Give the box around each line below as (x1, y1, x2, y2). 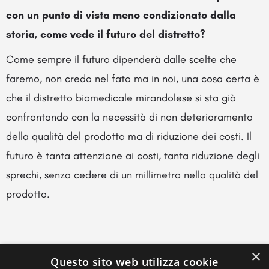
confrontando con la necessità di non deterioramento (6, 110, 253, 124)
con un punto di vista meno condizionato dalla (6, 8, 236, 22)
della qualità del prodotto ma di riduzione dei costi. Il (6, 129, 252, 143)
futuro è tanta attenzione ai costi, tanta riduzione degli (6, 148, 259, 162)
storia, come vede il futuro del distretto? (6, 27, 205, 41)
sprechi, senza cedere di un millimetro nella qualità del (6, 168, 258, 181)
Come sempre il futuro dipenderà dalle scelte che (6, 52, 237, 66)
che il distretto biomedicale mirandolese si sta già (6, 91, 236, 104)
